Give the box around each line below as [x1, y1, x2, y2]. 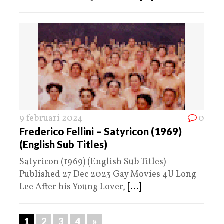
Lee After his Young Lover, [19, 180, 127, 193]
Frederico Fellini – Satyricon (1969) [19, 125, 182, 137]
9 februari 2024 [19, 112, 83, 125]
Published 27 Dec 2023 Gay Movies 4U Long [19, 168, 196, 181]
